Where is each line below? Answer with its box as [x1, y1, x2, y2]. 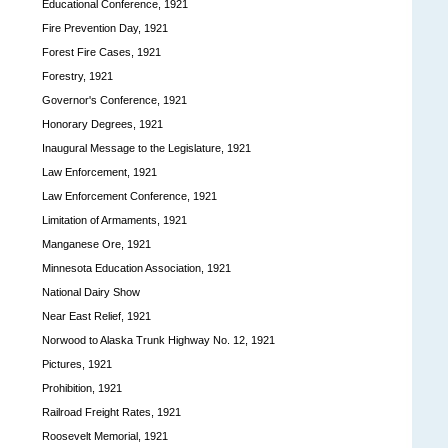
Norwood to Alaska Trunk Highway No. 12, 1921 [42, 333, 275, 346]
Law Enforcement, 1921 [42, 165, 157, 178]
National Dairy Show [42, 285, 140, 298]
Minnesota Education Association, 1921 [42, 261, 231, 274]
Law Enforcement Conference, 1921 [42, 189, 217, 202]
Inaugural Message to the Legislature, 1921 [42, 141, 251, 154]
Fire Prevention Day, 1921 [42, 21, 168, 34]
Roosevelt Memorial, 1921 [42, 429, 168, 442]
